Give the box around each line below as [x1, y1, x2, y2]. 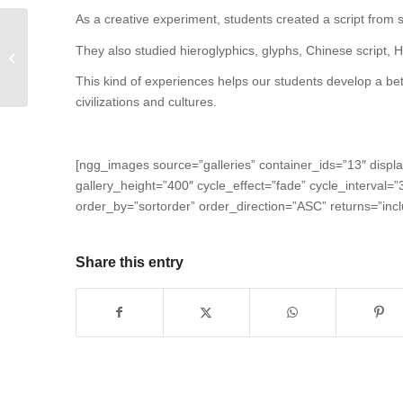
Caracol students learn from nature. [31, 50, 215, 64]
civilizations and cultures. [75, 94, 217, 110]
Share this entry [75, 255, 184, 271]
